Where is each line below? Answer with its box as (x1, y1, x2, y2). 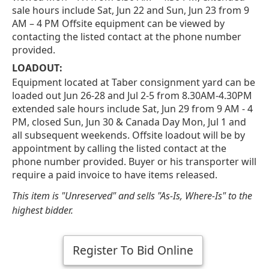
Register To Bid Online (73, 241, 193, 258)
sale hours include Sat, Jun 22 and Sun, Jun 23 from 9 (12, 3, 249, 17)
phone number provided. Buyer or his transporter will (12, 154, 256, 168)
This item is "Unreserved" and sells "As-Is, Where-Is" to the (12, 189, 252, 202)
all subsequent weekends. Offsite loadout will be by (12, 128, 245, 142)
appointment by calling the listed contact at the (12, 141, 226, 155)
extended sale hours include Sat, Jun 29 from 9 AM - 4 (12, 101, 253, 115)
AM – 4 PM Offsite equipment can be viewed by (12, 16, 225, 30)
